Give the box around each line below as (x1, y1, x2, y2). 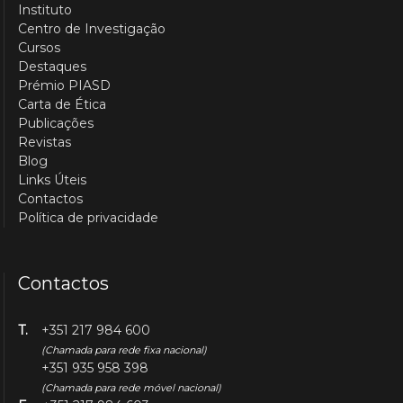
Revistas (18, 134, 72, 150)
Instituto (18, 2, 73, 18)
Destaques (18, 58, 87, 75)
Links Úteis (18, 172, 87, 188)
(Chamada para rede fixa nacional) (41, 344, 208, 356)
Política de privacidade (18, 210, 159, 226)
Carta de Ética (18, 96, 107, 112)
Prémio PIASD (18, 77, 112, 94)
